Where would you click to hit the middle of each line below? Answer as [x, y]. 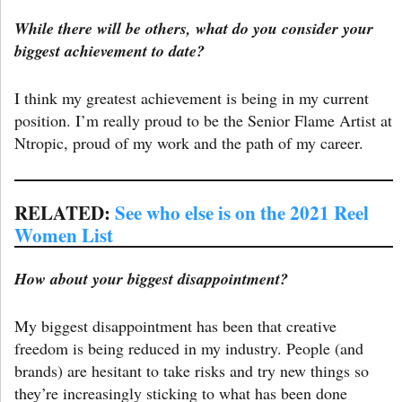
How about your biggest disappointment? [151, 278]
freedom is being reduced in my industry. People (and [189, 348]
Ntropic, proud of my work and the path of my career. [189, 142]
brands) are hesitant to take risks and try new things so [192, 370]
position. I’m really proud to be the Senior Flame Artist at [203, 120]
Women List [64, 234]
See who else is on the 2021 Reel [242, 212]
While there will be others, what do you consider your [194, 28]
